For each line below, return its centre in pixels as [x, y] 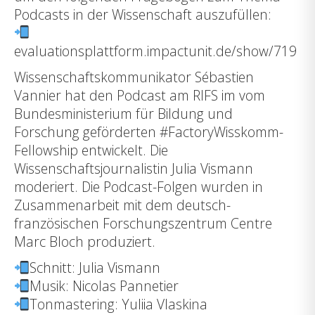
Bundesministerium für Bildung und [123, 113]
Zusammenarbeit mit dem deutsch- [122, 205]
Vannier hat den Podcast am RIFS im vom [140, 95]
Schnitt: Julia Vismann [95, 267]
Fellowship [46, 150]
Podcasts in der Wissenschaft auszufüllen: [143, 14]
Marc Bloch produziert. [85, 241]
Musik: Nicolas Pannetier [104, 285]
